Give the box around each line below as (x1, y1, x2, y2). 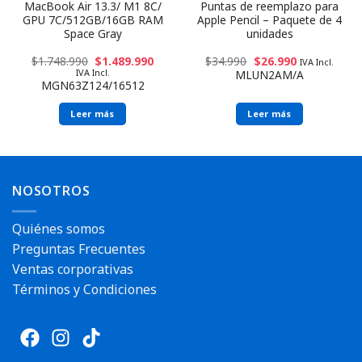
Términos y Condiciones (12, 280, 157, 298)
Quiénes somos (12, 219, 105, 238)
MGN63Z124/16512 (40, 77, 145, 93)
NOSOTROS (12, 182, 90, 200)
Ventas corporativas (12, 259, 133, 278)
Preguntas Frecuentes (12, 239, 145, 258)
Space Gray (63, 25, 122, 41)
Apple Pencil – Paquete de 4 (197, 11, 342, 27)
